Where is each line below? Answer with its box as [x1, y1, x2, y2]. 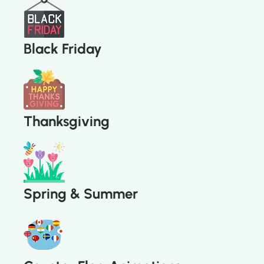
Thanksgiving [24, 113, 110, 130]
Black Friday [24, 40, 102, 58]
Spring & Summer [24, 185, 138, 203]
